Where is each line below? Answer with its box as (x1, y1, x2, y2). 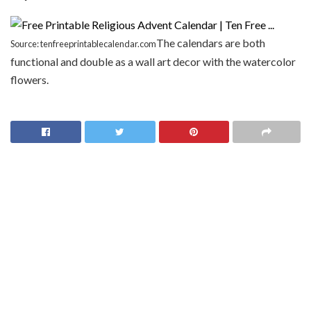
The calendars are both (156, 35, 265, 49)
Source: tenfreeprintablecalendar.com (10, 37, 156, 49)
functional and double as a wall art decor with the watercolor (10, 54, 296, 68)
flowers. (10, 72, 49, 86)
